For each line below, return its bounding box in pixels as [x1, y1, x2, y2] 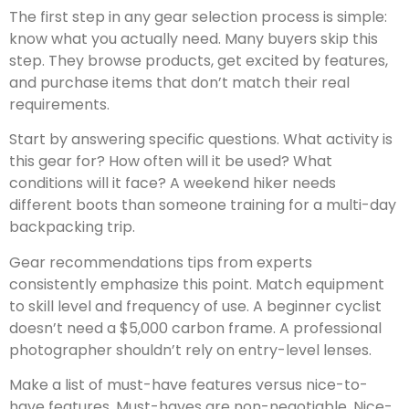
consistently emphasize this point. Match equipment [9, 273, 384, 295]
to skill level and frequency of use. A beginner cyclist [9, 295, 382, 317]
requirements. [9, 94, 110, 116]
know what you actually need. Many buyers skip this [9, 28, 378, 50]
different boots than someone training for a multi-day [9, 194, 396, 216]
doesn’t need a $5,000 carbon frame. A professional [9, 317, 382, 339]
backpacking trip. [9, 216, 135, 238]
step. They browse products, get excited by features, [9, 50, 388, 72]
